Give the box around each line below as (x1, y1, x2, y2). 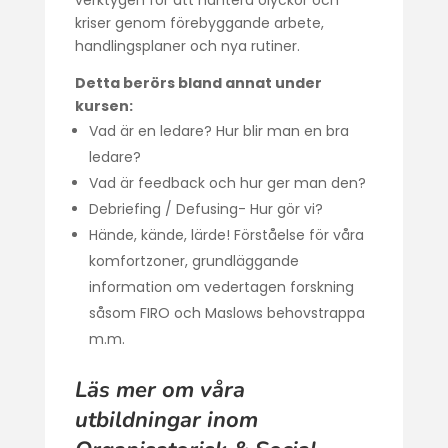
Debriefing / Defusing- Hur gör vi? (88, 199, 323, 219)
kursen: (74, 96, 133, 116)
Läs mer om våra (74, 375, 245, 405)
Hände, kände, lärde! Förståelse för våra (88, 225, 364, 245)
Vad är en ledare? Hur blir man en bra (88, 121, 349, 141)
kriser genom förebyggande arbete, (74, 13, 324, 33)
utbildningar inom (74, 405, 258, 435)
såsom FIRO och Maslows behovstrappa (88, 303, 365, 323)
